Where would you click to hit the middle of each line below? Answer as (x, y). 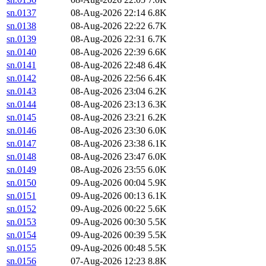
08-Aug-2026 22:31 (108, 39)
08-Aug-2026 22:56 (108, 78)
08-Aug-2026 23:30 (108, 131)
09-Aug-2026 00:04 (108, 183)
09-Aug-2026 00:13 (108, 196)
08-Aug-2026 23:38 (108, 144)
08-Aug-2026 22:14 (108, 13)
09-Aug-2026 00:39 (108, 235)
